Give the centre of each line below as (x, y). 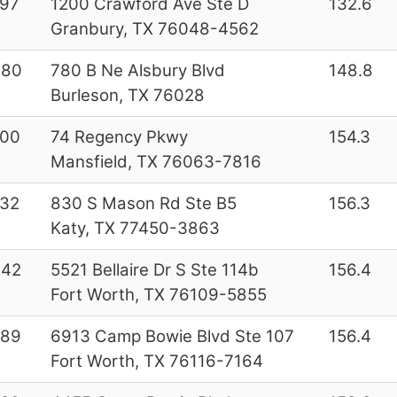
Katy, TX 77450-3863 (135, 228)
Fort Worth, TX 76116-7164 (156, 361)
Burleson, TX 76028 (127, 95)
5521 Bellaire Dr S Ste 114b (154, 269)
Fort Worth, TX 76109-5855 (158, 294)
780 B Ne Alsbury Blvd (137, 70)
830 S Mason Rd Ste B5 (143, 203)
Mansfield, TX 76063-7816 (156, 161)
